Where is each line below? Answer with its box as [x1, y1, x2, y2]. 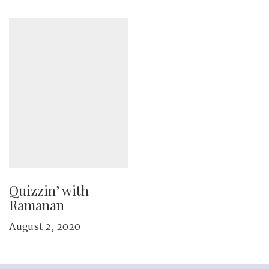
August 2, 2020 [9, 219, 80, 235]
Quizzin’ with [9, 181, 89, 199]
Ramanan [9, 196, 64, 214]
